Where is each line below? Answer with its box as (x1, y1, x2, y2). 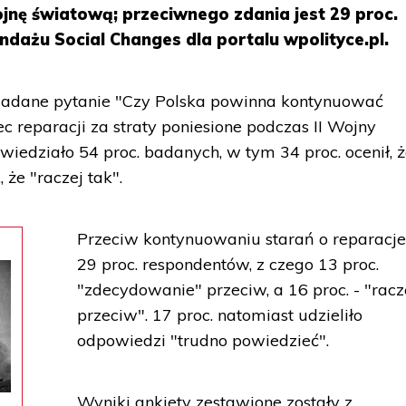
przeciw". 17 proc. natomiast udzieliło (77, 304, 363, 325)
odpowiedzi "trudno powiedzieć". (77, 330, 330, 351)
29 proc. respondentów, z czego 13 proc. (77, 254, 380, 275)
